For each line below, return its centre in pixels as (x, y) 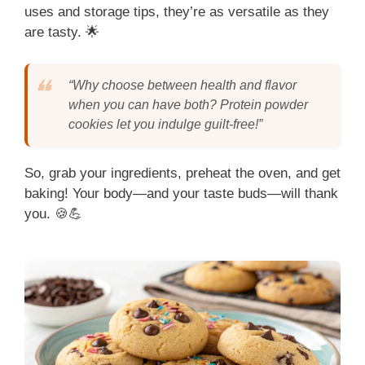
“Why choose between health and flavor (182, 85)
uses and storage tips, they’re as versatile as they (177, 12)
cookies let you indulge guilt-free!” (165, 124)
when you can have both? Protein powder (188, 104)
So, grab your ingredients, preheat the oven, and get (182, 173)
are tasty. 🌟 (62, 33)
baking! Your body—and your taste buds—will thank (181, 193)
